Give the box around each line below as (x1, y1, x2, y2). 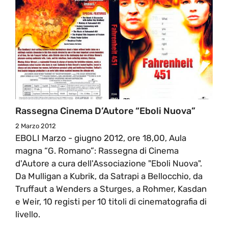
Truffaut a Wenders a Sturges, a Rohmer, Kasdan (15, 183, 207, 194)
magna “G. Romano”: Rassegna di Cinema (15, 145, 179, 156)
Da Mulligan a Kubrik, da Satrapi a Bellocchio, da (15, 170, 203, 181)
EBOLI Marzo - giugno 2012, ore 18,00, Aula (15, 132, 186, 143)
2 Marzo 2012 (15, 122, 56, 130)
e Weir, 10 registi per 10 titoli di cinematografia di (15, 196, 207, 207)
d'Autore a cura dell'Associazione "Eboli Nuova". (15, 158, 202, 168)
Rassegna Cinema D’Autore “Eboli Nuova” (15, 105, 195, 117)
